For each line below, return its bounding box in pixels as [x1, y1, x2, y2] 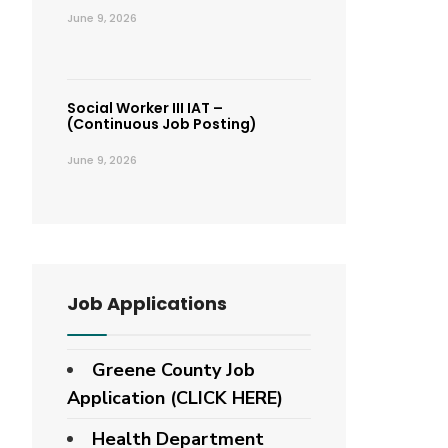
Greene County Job [92, 358, 255, 382]
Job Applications [67, 291, 227, 316]
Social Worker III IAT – [67, 98, 223, 118]
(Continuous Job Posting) [67, 114, 257, 134]
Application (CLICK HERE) [67, 386, 283, 410]
